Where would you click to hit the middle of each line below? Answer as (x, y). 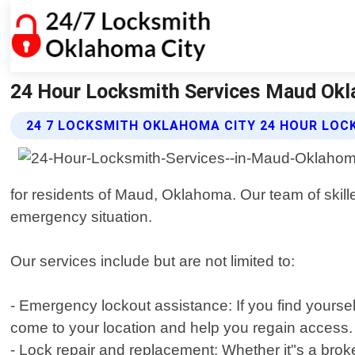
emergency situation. (82, 217)
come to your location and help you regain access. (182, 328)
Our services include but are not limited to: (153, 261)
